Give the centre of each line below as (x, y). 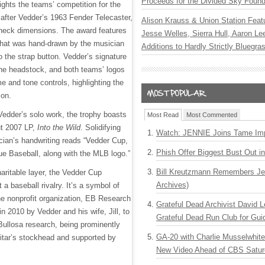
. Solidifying (101, 127)
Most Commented (212, 115)
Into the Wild (59, 127)
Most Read (163, 115)
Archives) (172, 185)
